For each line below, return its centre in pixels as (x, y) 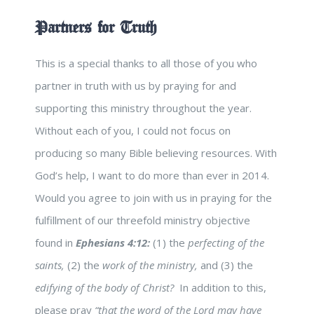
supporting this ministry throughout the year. (143, 108)
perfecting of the (226, 243)
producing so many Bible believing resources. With (156, 153)
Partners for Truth (96, 28)
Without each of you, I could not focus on (133, 131)
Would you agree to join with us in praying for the (153, 198)
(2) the (85, 265)
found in (55, 243)
